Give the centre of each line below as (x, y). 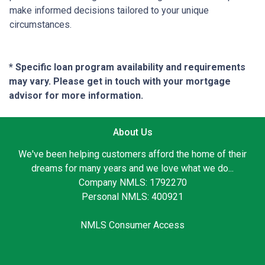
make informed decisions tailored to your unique (109, 10)
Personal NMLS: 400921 (132, 196)
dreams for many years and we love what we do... (132, 168)
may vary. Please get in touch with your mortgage (120, 81)
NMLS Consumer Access (132, 225)
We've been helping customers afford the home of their (132, 154)
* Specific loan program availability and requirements (127, 67)
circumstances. (41, 24)
